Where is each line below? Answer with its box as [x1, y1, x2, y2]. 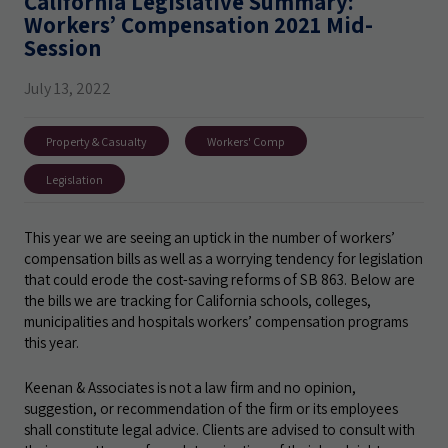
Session [24, 33, 101, 63]
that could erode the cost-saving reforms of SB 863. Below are [24, 269, 415, 289]
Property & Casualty [46, 133, 147, 149]
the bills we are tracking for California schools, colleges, [24, 290, 371, 310]
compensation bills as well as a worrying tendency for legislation [24, 248, 423, 268]
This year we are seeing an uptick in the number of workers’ [24, 227, 395, 247]
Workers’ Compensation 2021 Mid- [24, 10, 373, 40]
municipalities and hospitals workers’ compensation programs [24, 311, 408, 331]
